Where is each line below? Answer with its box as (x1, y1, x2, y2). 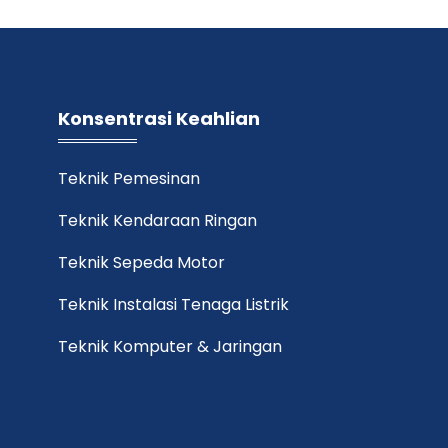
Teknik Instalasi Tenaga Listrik (58, 293, 290, 316)
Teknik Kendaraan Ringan (58, 209, 258, 232)
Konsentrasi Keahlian (58, 106, 261, 131)
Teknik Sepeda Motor (58, 251, 226, 274)
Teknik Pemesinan (58, 167, 201, 190)
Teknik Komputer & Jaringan (58, 335, 283, 358)
